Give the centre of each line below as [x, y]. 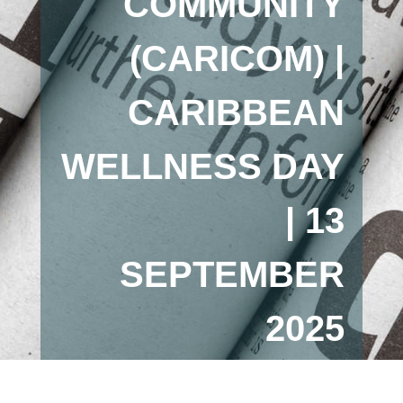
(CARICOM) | [237, 58]
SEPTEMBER [233, 274]
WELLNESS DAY [203, 166]
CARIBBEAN [237, 112]
